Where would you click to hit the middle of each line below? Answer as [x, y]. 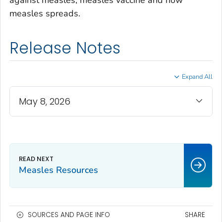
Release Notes [65, 48]
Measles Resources [58, 170]
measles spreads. [45, 14]
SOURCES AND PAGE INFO [69, 215]
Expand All [197, 77]
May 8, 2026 [45, 101]
